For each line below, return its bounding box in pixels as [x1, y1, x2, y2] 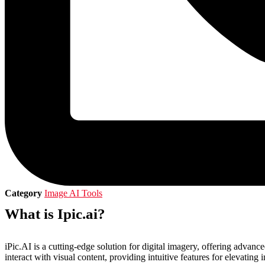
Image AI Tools [44, 188, 102, 199]
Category [5, 188, 42, 199]
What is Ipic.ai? [5, 206, 105, 222]
